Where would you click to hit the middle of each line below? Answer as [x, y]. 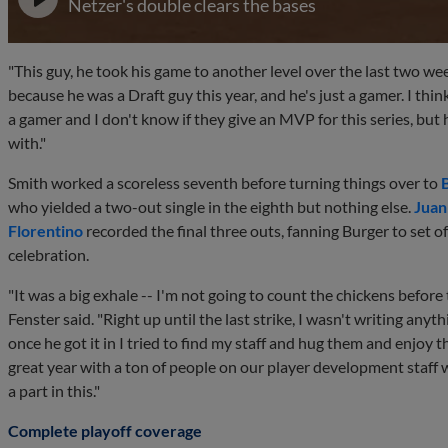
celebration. [50, 254]
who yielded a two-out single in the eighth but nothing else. [211, 206]
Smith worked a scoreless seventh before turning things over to [224, 182]
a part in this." [55, 390]
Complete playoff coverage [105, 430]
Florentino [45, 230]
